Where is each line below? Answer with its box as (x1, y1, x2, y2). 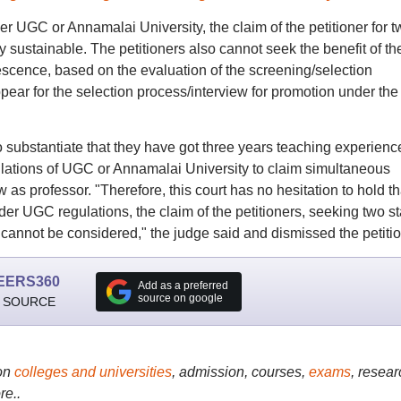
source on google (137, 291, 223, 304)
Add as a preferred (137, 278, 228, 292)
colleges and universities (13, 364, 172, 380)
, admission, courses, (171, 364, 309, 380)
